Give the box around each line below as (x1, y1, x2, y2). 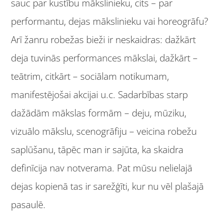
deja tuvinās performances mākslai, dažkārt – (11, 52, 198, 65)
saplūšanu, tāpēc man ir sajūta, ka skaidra (11, 143, 184, 157)
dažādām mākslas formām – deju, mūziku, (11, 107, 187, 120)
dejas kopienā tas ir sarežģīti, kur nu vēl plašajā (11, 180, 204, 193)
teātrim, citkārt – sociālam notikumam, (11, 70, 169, 83)
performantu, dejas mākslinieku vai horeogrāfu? (11, 15, 209, 28)
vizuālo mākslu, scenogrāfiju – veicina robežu (11, 125, 197, 138)
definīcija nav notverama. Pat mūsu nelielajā (11, 162, 193, 175)
